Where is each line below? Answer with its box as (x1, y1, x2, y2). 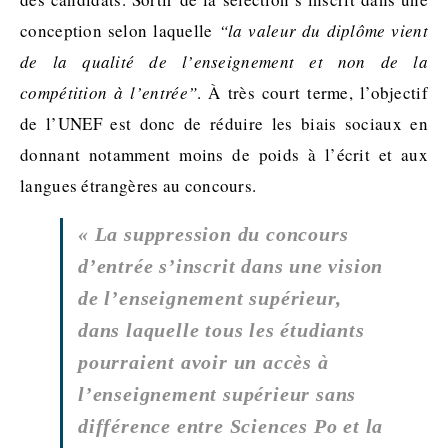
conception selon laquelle (20, 19, 219, 43)
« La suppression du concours (78, 223, 349, 246)
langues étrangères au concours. (20, 174, 257, 198)
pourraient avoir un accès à (78, 351, 329, 374)
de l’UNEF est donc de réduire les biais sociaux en (20, 112, 428, 136)
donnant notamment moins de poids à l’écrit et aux (20, 143, 428, 167)
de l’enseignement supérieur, (78, 287, 342, 310)
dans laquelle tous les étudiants (78, 319, 365, 342)
